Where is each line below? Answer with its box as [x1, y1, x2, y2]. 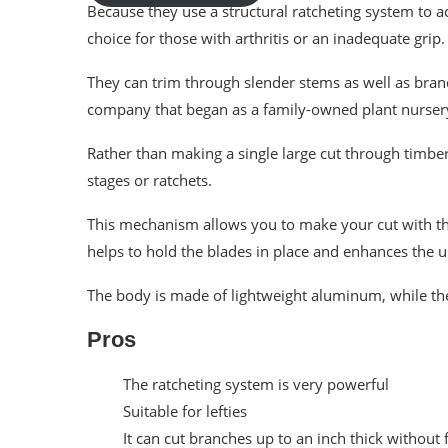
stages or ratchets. [87, 169, 212, 190]
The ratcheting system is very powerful [123, 373, 389, 394]
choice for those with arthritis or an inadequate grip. [87, 27, 445, 48]
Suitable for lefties [123, 400, 247, 421]
